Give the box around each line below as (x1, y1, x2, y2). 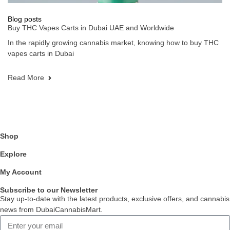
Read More (8, 73, 44, 82)
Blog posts (8, 15, 42, 23)
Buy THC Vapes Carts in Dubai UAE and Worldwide (8, 24, 174, 32)
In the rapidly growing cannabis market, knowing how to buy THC (8, 39, 219, 47)
